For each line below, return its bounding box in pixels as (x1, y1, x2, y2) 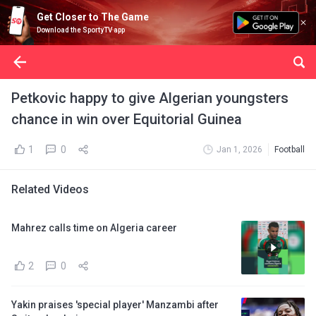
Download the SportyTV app (37, 26, 125, 34)
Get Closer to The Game (37, 11, 149, 23)
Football (274, 145, 305, 154)
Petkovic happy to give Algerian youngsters (11, 90, 288, 107)
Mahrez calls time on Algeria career (11, 222, 177, 233)
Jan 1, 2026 (217, 145, 262, 154)
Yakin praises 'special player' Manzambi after (11, 299, 219, 310)
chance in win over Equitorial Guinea (11, 111, 242, 128)
